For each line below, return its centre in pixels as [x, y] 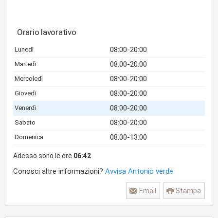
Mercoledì [29, 79]
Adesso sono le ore [43, 156]
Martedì [25, 64]
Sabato [25, 122]
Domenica [29, 137]
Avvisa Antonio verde [139, 171]
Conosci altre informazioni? [59, 171]
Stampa [188, 191]
